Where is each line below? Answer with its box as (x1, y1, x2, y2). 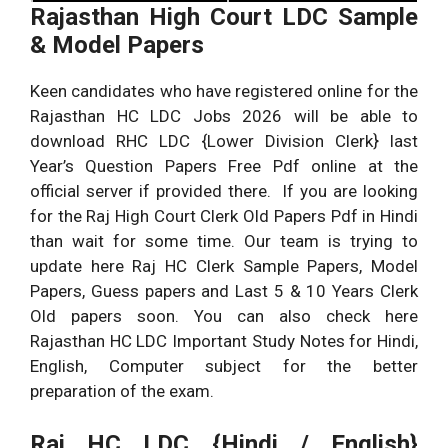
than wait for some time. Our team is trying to (30, 231, 418, 252)
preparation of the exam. (30, 381, 214, 402)
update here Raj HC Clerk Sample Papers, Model (30, 256, 418, 277)
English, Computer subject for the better (30, 356, 418, 377)
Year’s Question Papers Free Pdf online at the (30, 156, 418, 177)
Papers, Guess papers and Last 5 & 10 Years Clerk (30, 281, 418, 302)
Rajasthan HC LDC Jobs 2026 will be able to (30, 106, 418, 127)
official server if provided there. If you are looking (30, 181, 418, 202)
